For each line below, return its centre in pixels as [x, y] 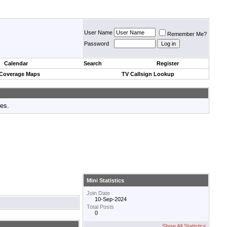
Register [168, 63]
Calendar [16, 63]
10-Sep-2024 [111, 199]
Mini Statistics [105, 181]
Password [97, 44]
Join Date [98, 193]
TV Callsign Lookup [148, 74]
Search [93, 63]
